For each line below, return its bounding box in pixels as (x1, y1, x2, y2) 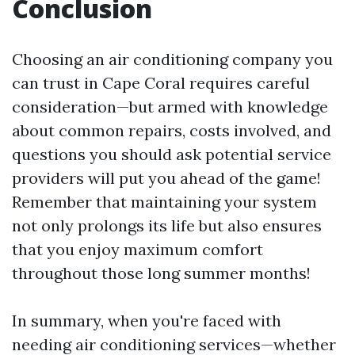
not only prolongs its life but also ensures (12, 215, 322, 235)
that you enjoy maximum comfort (12, 239, 263, 259)
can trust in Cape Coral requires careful (12, 72, 310, 93)
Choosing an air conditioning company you (12, 48, 333, 69)
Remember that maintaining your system (12, 191, 317, 212)
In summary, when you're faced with (12, 310, 281, 330)
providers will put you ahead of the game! (12, 167, 321, 188)
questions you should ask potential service (12, 143, 331, 164)
